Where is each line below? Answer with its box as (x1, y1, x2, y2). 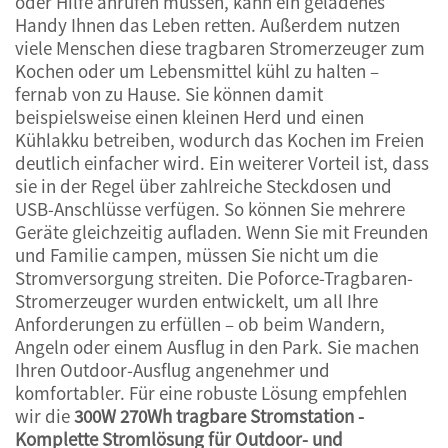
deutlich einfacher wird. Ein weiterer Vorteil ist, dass (15, 150, 429, 175)
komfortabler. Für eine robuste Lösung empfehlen (15, 380, 407, 405)
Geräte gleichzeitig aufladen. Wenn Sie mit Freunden (15, 219, 428, 244)
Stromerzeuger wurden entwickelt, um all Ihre (15, 288, 378, 313)
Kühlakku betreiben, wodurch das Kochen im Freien (15, 127, 424, 152)
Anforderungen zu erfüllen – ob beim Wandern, (15, 311, 385, 336)
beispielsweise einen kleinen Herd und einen (15, 104, 364, 129)
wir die (15, 403, 74, 428)
